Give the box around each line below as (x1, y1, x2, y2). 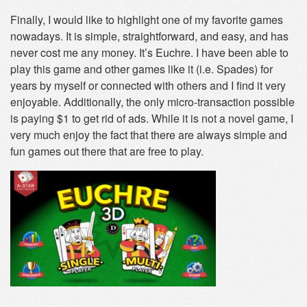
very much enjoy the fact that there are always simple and (10, 127, 287, 143)
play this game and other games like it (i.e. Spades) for (10, 61, 273, 77)
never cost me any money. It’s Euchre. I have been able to (10, 45, 288, 60)
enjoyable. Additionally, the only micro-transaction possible (10, 94, 295, 110)
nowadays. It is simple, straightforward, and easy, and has (10, 28, 288, 44)
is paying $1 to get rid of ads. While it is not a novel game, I (10, 110, 293, 126)
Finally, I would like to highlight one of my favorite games (10, 12, 283, 27)
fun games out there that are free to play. (10, 143, 204, 159)
